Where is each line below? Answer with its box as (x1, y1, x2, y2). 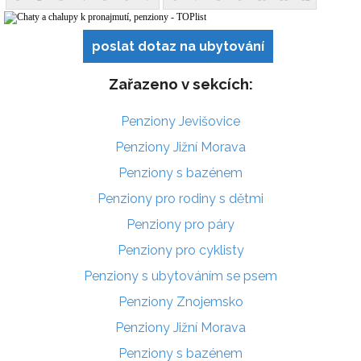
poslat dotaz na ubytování (92, 38, 264, 54)
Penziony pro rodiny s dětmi (98, 190, 263, 206)
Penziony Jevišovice (121, 113, 240, 129)
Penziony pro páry (127, 216, 234, 232)
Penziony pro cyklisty (117, 242, 244, 258)
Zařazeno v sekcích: (108, 75, 253, 93)
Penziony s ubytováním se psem (84, 268, 277, 284)
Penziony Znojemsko (118, 293, 243, 309)
